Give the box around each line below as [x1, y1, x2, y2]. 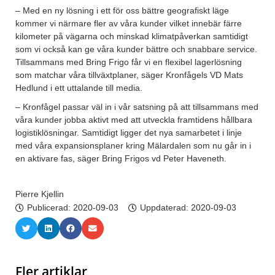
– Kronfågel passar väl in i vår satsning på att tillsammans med [15, 102, 258, 112]
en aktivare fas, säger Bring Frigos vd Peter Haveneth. [15, 153, 227, 164]
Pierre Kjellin [15, 189, 64, 199]
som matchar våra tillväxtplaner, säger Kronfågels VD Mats [15, 70, 243, 80]
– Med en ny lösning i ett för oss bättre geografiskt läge [15, 6, 229, 16]
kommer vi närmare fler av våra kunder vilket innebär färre [15, 18, 242, 29]
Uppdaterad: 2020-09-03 [140, 203, 236, 213]
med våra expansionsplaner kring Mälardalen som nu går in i [15, 141, 251, 151]
